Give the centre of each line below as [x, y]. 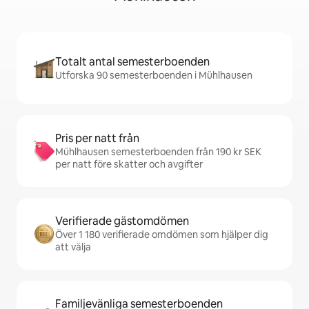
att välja [73, 247]
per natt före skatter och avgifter [129, 165]
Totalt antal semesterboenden [132, 62]
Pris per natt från [97, 139]
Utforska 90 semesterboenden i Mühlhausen [154, 76]
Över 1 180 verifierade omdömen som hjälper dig [162, 235]
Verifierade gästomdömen [122, 221]
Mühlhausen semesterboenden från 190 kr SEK [158, 152]
